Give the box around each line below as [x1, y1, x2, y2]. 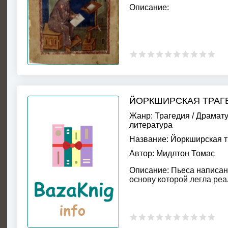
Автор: [129, 149, 154, 158]
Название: [129, 135, 168, 144]
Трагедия [155, 111, 190, 120]
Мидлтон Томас [156, 149, 215, 158]
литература [129, 121, 173, 129]
